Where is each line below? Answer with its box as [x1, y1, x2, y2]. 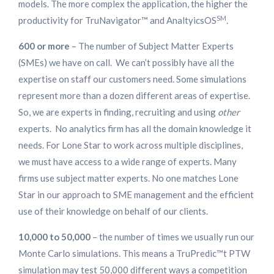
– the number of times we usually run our [91, 231, 254, 243]
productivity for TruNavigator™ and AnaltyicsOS [18, 15, 217, 26]
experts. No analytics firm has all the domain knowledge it [18, 123, 251, 135]
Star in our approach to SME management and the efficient [18, 189, 254, 201]
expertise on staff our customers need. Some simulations [18, 73, 246, 85]
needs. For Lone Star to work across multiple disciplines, [18, 139, 243, 151]
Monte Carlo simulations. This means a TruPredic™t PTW [18, 248, 250, 259]
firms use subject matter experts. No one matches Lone [18, 172, 239, 184]
